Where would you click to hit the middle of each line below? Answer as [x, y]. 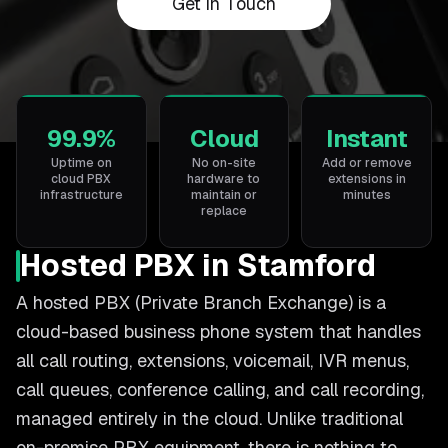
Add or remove [366, 163]
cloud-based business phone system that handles [218, 331]
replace [223, 211]
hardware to [224, 179]
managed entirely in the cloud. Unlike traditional [209, 418]
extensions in [366, 179]
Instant [367, 138]
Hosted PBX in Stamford [198, 265]
